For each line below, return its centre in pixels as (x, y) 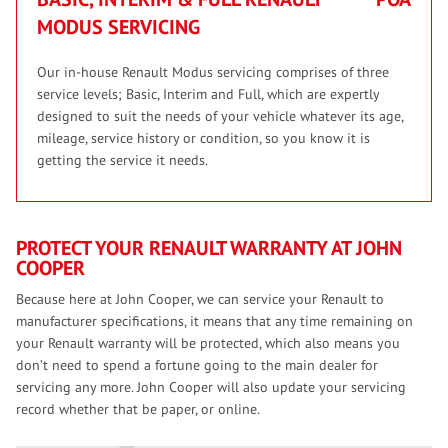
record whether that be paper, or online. (138, 409)
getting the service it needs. (122, 160)
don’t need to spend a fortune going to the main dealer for (197, 365)
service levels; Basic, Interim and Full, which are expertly (208, 94)
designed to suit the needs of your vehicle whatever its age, (220, 116)
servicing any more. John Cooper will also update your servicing (211, 387)
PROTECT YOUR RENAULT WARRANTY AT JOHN (209, 248)
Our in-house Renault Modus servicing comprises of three (213, 72)
